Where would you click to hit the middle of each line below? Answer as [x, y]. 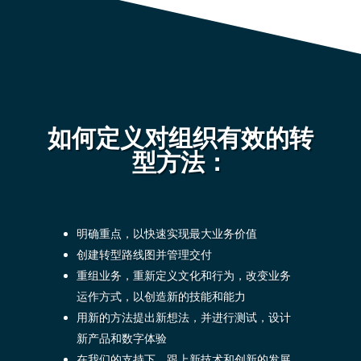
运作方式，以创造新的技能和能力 [161, 297]
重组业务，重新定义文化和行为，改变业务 [183, 276]
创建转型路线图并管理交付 [144, 255]
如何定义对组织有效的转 [180, 139]
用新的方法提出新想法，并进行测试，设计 [183, 318]
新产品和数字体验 [121, 339]
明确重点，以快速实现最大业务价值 [166, 234]
